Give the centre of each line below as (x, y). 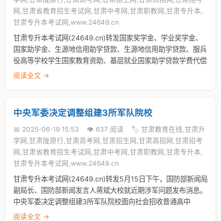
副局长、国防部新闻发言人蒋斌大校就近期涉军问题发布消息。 (110, 190)
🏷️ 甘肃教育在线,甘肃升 (168, 129)
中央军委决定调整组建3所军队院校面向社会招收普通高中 (102, 202)
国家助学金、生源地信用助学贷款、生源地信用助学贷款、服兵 (110, 49)
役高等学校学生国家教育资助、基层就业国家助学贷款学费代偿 (110, 60)
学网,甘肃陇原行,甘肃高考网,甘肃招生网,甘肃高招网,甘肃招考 (108, 141)
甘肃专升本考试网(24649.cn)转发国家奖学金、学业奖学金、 (108, 38)
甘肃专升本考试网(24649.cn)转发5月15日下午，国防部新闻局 (110, 179)
